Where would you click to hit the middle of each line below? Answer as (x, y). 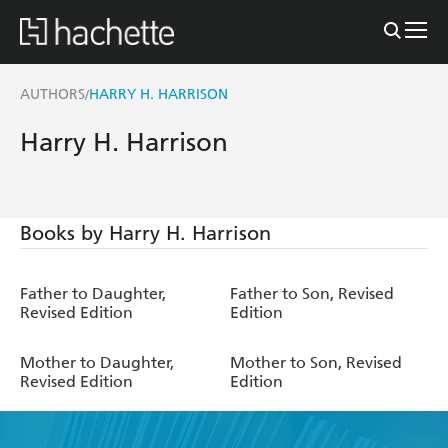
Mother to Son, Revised (316, 362)
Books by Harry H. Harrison (145, 232)
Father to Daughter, (93, 293)
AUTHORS (52, 94)
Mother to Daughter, (97, 362)
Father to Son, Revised (312, 293)
